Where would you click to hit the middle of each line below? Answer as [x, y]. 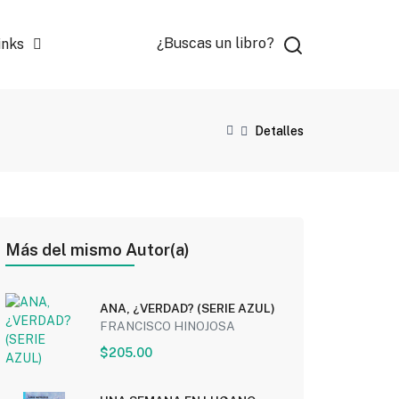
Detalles [280, 130]
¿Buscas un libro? [216, 44]
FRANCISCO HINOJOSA [167, 326]
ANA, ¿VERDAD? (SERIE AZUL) [187, 308]
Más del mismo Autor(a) [97, 250]
